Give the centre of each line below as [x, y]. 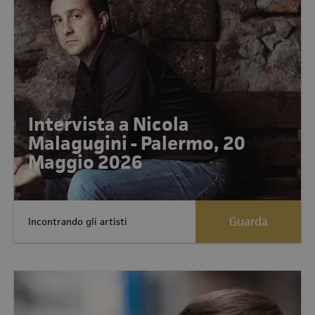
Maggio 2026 [85, 162]
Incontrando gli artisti [78, 221]
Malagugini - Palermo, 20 [137, 143]
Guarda [248, 221]
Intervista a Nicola [109, 124]
